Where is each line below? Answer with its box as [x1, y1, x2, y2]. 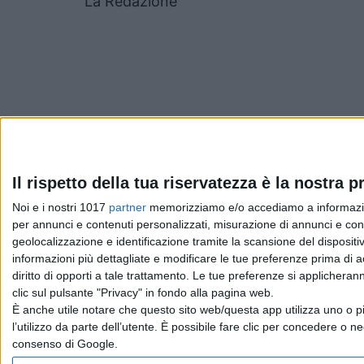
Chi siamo [32, 310, 93, 327]
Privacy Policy [144, 310, 231, 327]
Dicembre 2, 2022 [150, 173, 262, 190]
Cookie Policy [231, 310, 316, 327]
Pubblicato [84, 173, 150, 190]
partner [109, 201, 146, 214]
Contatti [93, 310, 144, 327]
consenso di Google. [12, 337, 118, 350]
